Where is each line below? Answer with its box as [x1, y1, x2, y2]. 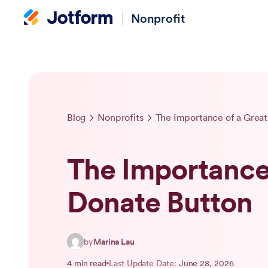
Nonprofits [98, 111, 144, 123]
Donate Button [67, 184, 252, 220]
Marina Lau [93, 236, 135, 247]
